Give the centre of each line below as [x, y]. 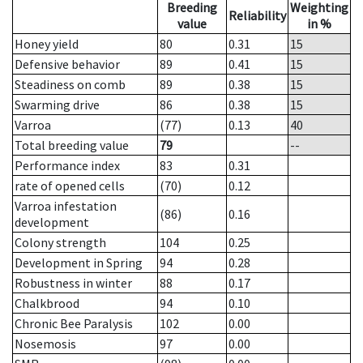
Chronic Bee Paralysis [74, 324]
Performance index [67, 166]
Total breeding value [72, 145]
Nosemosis [45, 344]
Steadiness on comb [70, 85]
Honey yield [47, 44]
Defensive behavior [67, 64]
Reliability [257, 16]
